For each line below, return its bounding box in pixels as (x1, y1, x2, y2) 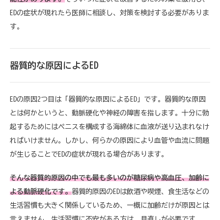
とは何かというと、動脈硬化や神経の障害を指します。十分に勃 (10, 109, 209, 116)
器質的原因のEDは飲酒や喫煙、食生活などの (72, 188, 209, 195)
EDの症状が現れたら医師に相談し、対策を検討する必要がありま (10, 9, 209, 16)
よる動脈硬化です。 (10, 188, 72, 195)
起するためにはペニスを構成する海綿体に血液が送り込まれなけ (10, 123, 209, 130)
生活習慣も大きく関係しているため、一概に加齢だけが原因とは (10, 201, 209, 209)
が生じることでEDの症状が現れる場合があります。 (10, 150, 168, 158)
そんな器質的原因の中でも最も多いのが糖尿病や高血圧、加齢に (10, 174, 209, 181)
